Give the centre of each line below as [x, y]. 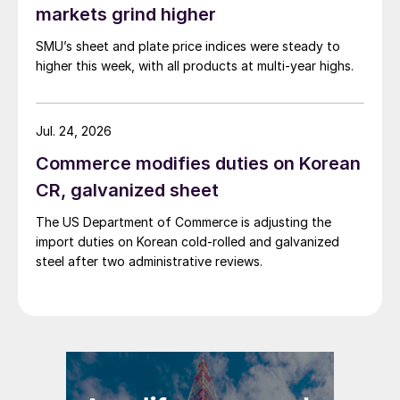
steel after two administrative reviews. [149, 261]
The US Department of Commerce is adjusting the [183, 221]
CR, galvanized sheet [127, 190]
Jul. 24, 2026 [74, 130]
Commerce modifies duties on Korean [198, 163]
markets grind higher [126, 14]
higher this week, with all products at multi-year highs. [195, 65]
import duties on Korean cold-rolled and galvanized [187, 241]
